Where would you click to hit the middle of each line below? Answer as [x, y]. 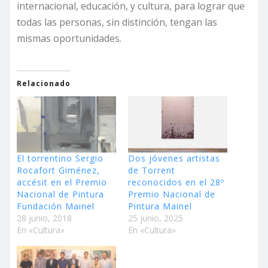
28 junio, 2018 [44, 218]
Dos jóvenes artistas [174, 159]
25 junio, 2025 [156, 218]
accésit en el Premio [62, 182]
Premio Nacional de [172, 194]
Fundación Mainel [56, 206]
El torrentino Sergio [60, 159]
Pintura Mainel [160, 206]
